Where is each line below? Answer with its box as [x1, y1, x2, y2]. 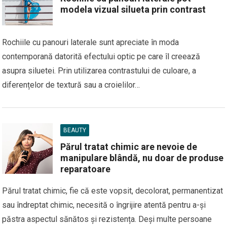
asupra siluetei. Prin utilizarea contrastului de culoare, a [2, 66, 197, 75]
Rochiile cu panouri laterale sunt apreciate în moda [2, 37, 179, 47]
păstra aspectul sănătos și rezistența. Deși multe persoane [2, 214, 212, 224]
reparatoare [60, 164, 111, 174]
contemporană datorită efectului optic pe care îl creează [2, 52, 201, 61]
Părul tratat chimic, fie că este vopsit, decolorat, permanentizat [2, 186, 223, 196]
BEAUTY [63, 127, 87, 134]
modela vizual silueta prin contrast [60, 4, 206, 15]
